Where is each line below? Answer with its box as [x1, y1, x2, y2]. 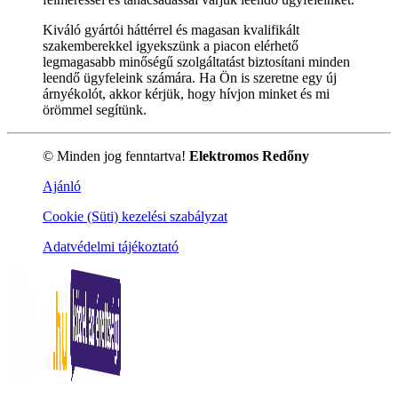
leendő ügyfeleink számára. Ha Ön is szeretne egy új [43, 69, 337, 85]
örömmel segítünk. [43, 101, 147, 117]
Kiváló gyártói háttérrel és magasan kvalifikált [43, 21, 299, 37]
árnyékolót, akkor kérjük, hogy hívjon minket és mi [43, 85, 330, 101]
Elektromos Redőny [189, 147, 309, 163]
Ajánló [43, 178, 81, 194]
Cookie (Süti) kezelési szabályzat [43, 208, 227, 224]
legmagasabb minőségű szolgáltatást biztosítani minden [43, 53, 350, 69]
